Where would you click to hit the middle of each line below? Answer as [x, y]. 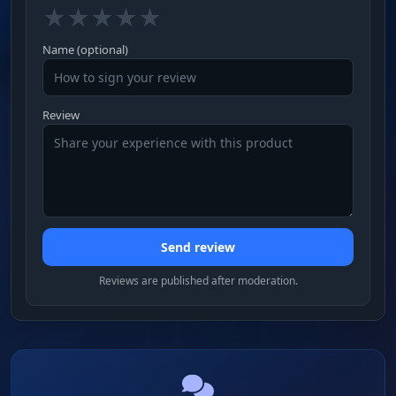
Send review [198, 247]
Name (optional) [85, 49]
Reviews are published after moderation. [198, 280]
